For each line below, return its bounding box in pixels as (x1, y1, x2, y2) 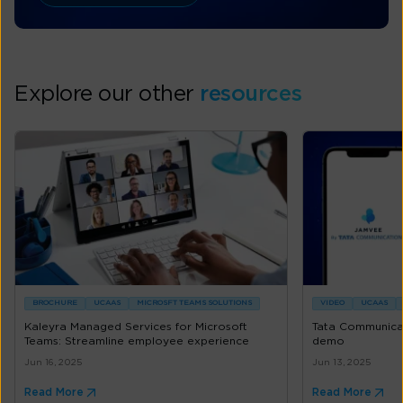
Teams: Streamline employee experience (24, 336, 249, 347)
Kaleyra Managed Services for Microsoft (24, 321, 247, 333)
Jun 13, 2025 (312, 358, 371, 368)
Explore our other (14, 84, 201, 106)
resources (200, 84, 302, 106)
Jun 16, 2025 (24, 358, 82, 368)
